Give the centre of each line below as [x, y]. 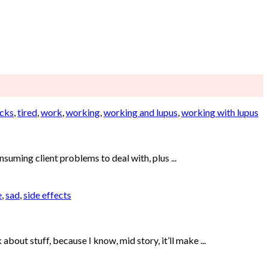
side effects [47, 195]
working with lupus [220, 112]
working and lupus [141, 112]
